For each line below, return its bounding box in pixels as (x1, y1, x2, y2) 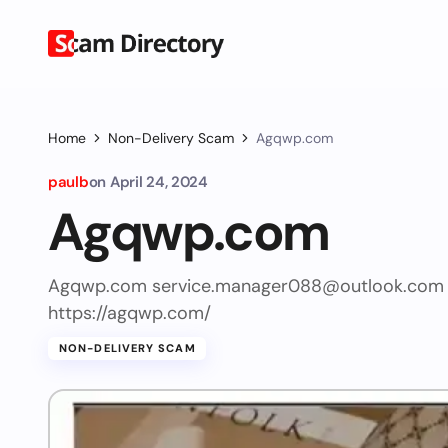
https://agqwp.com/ (48, 301, 211, 325)
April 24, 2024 (109, 172, 208, 192)
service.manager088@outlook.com (152, 274, 444, 298)
